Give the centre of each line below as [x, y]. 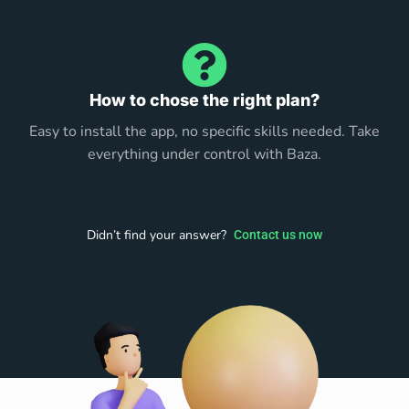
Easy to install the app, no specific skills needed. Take [204, 131]
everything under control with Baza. [204, 154]
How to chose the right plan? [204, 100]
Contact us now [278, 234]
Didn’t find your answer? [160, 235]
